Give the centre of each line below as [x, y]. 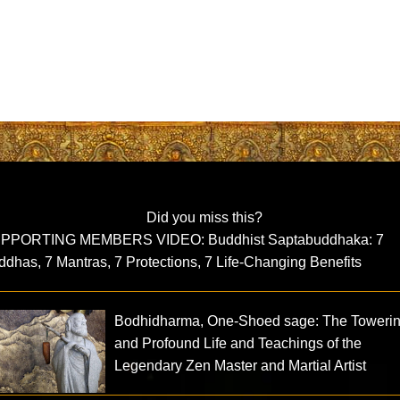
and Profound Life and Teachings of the [238, 343]
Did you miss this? [204, 217]
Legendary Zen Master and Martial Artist [241, 365]
